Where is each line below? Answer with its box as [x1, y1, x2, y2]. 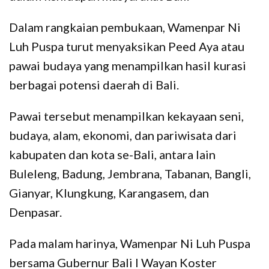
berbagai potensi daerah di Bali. [9, 77, 179, 92]
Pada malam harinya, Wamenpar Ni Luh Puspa [9, 235, 253, 250]
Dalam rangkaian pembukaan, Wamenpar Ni [9, 19, 241, 34]
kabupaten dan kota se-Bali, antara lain [9, 147, 216, 162]
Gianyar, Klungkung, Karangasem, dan [9, 185, 209, 200]
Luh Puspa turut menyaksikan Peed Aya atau [9, 38, 244, 53]
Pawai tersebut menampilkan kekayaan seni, [9, 108, 244, 123]
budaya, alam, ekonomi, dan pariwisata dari [9, 127, 237, 142]
